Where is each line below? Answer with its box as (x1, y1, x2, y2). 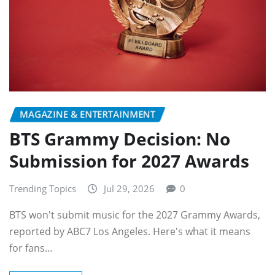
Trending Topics (9, 182, 76, 195)
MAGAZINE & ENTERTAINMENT (20, 107, 155, 120)
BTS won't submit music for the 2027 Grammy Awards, (9, 207, 260, 222)
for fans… (9, 241, 53, 255)
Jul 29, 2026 (104, 182, 155, 195)
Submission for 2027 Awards (9, 149, 249, 173)
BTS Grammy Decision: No (9, 127, 230, 151)
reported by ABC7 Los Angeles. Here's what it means (9, 224, 250, 238)
